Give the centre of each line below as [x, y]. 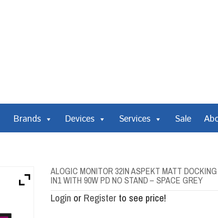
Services [135, 119]
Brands [27, 119]
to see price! [141, 198]
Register [100, 198]
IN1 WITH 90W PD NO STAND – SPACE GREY [127, 180]
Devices [80, 119]
